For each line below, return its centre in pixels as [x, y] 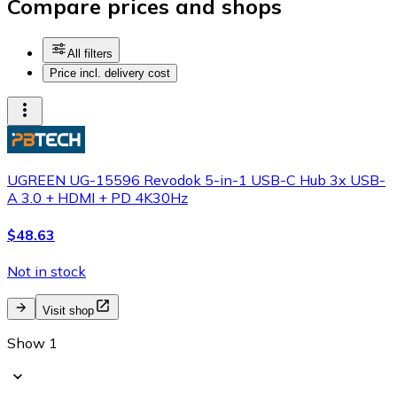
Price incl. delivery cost [110, 74]
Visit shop [68, 310]
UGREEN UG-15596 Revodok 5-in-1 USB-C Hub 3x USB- [196, 180]
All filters [90, 54]
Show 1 [32, 343]
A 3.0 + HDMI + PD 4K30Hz [97, 198]
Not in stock [47, 271]
